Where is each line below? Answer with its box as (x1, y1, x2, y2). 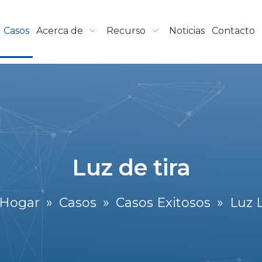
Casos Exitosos (116, 195, 211, 211)
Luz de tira (71, 154, 191, 181)
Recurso (106, 25, 146, 36)
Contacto (211, 25, 255, 36)
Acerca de (36, 25, 83, 36)
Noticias (168, 25, 205, 36)
